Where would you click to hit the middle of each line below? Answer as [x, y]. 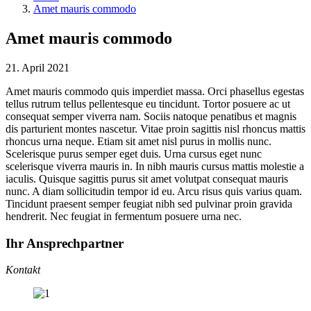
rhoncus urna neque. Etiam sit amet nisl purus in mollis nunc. [138, 141]
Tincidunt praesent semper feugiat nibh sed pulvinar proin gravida [149, 203]
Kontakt [23, 270]
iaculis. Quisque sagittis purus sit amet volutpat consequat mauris [147, 178]
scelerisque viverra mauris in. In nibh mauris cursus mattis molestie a [155, 166]
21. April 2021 [37, 67]
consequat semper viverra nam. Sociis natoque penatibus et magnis [151, 116]
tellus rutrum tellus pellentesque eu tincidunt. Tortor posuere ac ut [148, 103]
